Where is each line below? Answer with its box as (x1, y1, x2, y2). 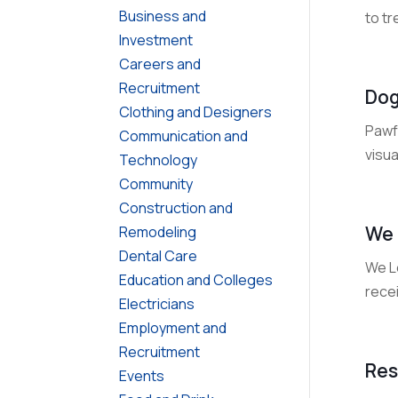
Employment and (119, 317, 227, 338)
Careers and (119, 53, 202, 74)
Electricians (119, 293, 195, 314)
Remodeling (119, 221, 197, 242)
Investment (119, 29, 194, 50)
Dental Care (119, 245, 198, 266)
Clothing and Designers (119, 101, 273, 122)
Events (119, 365, 165, 386)
